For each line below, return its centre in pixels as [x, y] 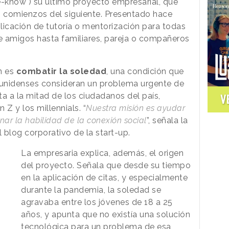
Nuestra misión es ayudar [135, 108]
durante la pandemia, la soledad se [91, 190]
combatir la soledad [61, 72]
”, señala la [167, 121]
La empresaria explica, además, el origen [102, 153]
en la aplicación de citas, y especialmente [105, 178]
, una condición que [145, 72]
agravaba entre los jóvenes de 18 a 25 [97, 202]
